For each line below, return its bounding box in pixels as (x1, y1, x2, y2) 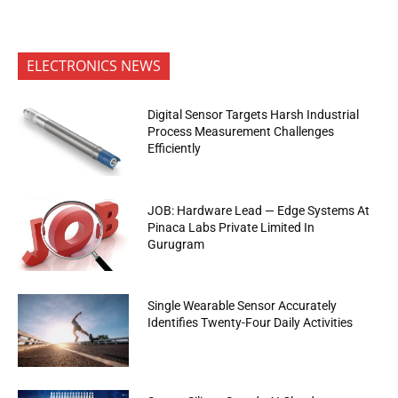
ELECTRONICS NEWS (27, 56, 161, 76)
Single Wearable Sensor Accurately (147, 298, 338, 314)
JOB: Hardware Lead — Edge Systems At (147, 203, 370, 218)
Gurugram (147, 236, 205, 251)
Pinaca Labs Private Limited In (147, 219, 315, 235)
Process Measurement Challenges (147, 124, 335, 139)
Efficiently (147, 141, 202, 156)
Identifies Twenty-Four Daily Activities (147, 315, 354, 330)
